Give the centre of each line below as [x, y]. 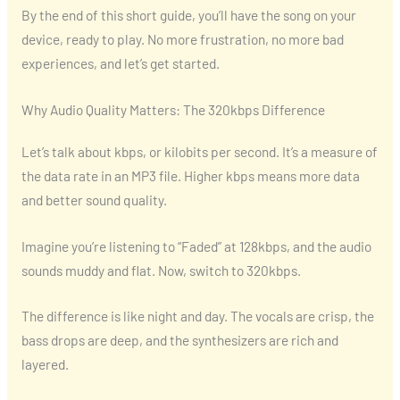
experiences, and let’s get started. [120, 62]
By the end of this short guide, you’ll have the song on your [188, 14]
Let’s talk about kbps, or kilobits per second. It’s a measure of [199, 151]
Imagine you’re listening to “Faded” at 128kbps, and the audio [196, 246]
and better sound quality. [94, 199]
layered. [45, 364]
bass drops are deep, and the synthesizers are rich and [179, 340]
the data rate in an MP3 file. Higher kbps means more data [190, 175]
